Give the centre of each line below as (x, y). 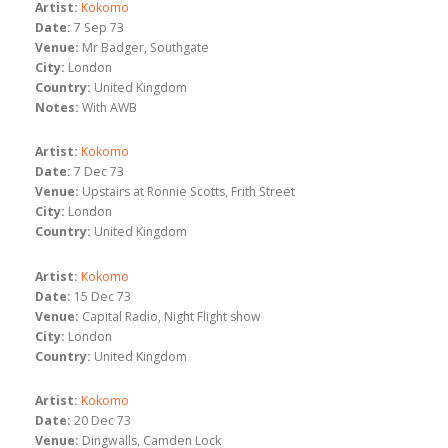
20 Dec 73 (102, 421)
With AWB (109, 107)
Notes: (57, 107)
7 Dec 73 (99, 172)
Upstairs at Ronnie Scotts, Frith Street (188, 192)
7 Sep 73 (99, 27)
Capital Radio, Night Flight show (171, 316)
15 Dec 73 (102, 296)
